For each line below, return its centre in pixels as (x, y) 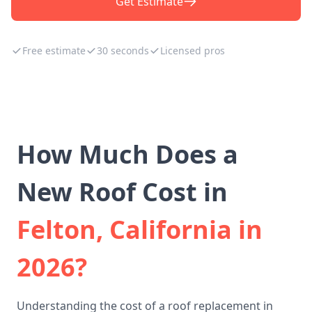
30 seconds (123, 50)
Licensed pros (193, 50)
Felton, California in (140, 229)
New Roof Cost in (122, 192)
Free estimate (54, 50)
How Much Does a (127, 154)
